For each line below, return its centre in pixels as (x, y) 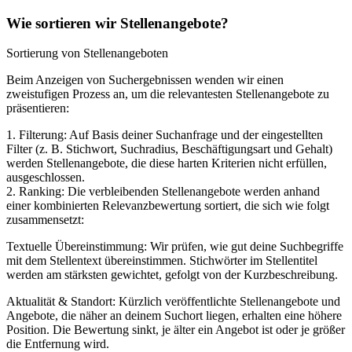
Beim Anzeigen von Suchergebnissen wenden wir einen (145, 80)
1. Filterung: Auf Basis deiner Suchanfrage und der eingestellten (165, 135)
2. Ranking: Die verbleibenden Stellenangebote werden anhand (163, 192)
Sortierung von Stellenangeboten (87, 53)
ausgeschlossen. (46, 178)
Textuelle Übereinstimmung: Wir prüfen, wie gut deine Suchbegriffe (175, 247)
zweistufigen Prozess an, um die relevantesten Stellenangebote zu (168, 94)
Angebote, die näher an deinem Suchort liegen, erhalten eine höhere (174, 316)
